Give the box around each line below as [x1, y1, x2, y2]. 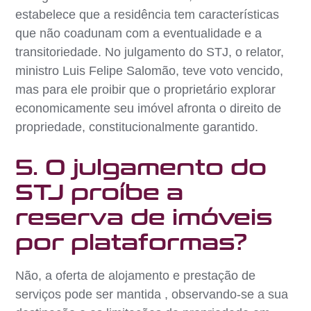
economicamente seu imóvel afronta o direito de [15, 101, 282, 115]
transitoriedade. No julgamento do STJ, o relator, [15, 44, 285, 59]
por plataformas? [15, 230, 248, 255]
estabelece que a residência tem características [15, 7, 280, 22]
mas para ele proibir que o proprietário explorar [15, 82, 276, 96]
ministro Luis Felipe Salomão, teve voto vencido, [15, 63, 284, 78]
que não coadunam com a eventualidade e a [15, 26, 262, 40]
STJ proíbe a [15, 180, 184, 205]
